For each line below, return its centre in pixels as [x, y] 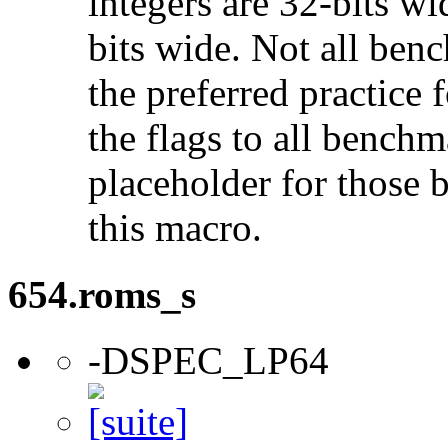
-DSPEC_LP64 [208, 360]
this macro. [175, 228]
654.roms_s [102, 294]
